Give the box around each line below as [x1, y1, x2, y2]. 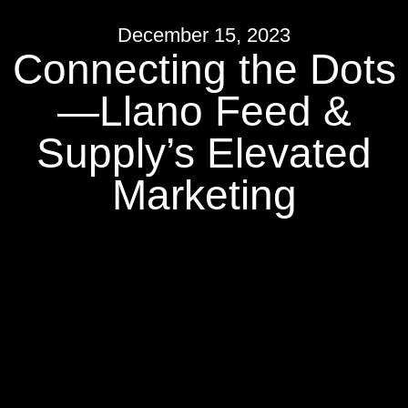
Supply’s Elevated [36, 129, 372, 177]
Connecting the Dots [12, 46, 396, 93]
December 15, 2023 [117, 24, 291, 46]
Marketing [111, 171, 297, 219]
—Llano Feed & [56, 87, 352, 135]
